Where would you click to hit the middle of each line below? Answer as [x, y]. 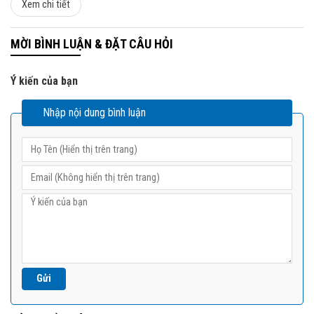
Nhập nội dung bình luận [94, 112]
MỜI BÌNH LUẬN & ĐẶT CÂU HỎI [92, 43]
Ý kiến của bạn [44, 81]
